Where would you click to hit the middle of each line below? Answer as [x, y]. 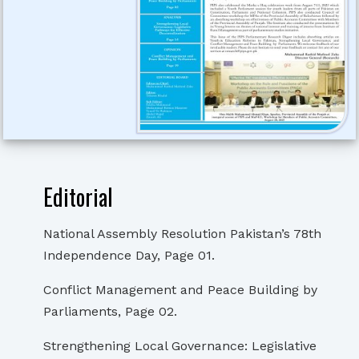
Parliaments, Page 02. [110, 312]
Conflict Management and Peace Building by [180, 290]
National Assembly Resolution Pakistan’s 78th [182, 234]
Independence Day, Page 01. [129, 256]
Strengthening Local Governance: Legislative [180, 346]
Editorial [78, 197]
